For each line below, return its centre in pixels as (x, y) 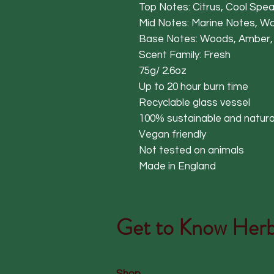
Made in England (177, 166)
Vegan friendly (172, 134)
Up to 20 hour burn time (194, 87)
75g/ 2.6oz (163, 71)
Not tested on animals (191, 150)
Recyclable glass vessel (194, 102)
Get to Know (174, 227)
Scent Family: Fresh (185, 55)
